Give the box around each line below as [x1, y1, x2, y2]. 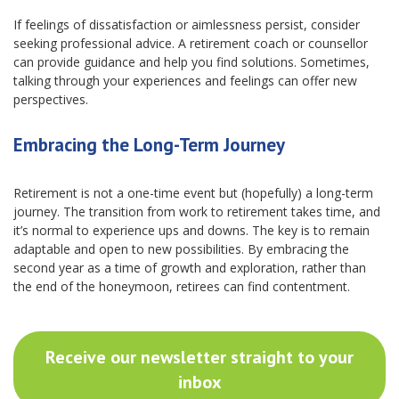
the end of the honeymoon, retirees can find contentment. [13, 278, 350, 295]
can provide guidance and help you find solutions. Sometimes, [13, 53, 370, 70]
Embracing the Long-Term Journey [13, 133, 285, 157]
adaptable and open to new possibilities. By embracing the [13, 240, 349, 257]
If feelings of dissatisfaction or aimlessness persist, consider [13, 16, 360, 33]
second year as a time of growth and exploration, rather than [13, 259, 366, 276]
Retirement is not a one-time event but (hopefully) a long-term [13, 184, 373, 201]
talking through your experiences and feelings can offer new [13, 72, 357, 89]
